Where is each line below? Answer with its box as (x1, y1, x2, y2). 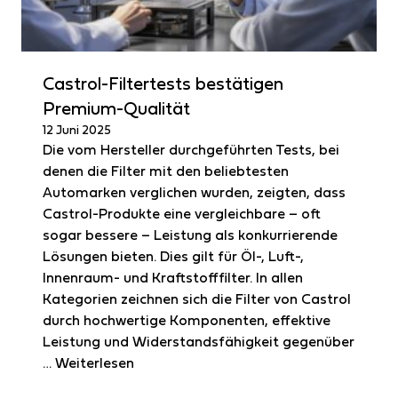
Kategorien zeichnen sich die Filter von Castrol (43, 293, 351, 306)
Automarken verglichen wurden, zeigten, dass (43, 187, 346, 200)
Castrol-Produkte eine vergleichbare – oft (43, 208, 321, 221)
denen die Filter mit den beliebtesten (43, 165, 289, 179)
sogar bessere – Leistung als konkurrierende (43, 229, 338, 243)
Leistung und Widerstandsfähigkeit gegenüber (43, 336, 354, 349)
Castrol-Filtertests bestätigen (43, 76, 283, 93)
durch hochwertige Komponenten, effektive (43, 314, 330, 328)
